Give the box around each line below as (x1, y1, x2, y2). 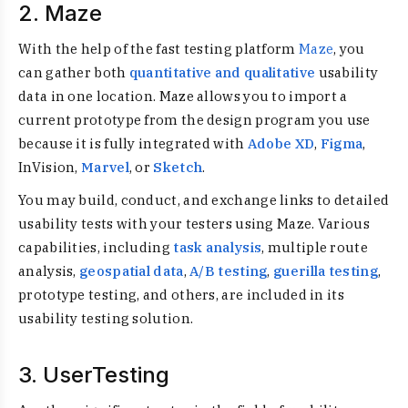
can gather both (18, 64, 129, 81)
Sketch (153, 158, 203, 176)
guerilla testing (273, 262, 378, 280)
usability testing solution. (18, 310, 194, 327)
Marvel (81, 158, 129, 176)
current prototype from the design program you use (18, 111, 371, 128)
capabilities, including (18, 239, 174, 256)
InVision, (18, 158, 81, 176)
